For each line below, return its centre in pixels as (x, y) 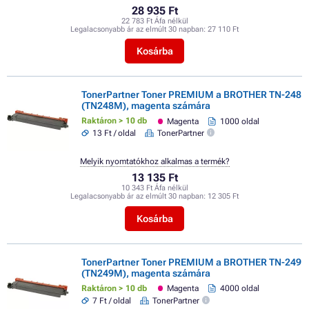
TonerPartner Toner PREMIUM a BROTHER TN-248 (191, 95)
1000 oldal (239, 121)
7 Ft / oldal (112, 300)
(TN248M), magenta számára (146, 106)
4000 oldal (239, 289)
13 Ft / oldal (114, 133)
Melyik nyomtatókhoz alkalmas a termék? (154, 162)
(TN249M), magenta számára (146, 273)
